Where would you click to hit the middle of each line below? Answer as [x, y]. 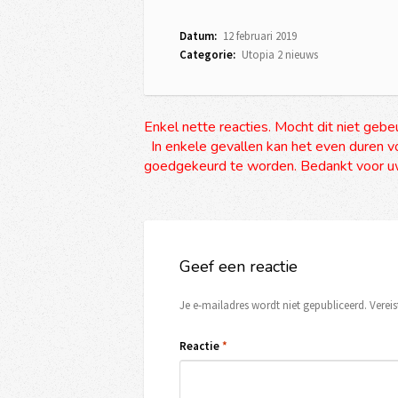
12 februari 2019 [259, 36]
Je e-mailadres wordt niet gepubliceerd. [273, 305]
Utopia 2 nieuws [280, 54]
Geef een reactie [239, 266]
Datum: [198, 36]
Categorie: [207, 54]
